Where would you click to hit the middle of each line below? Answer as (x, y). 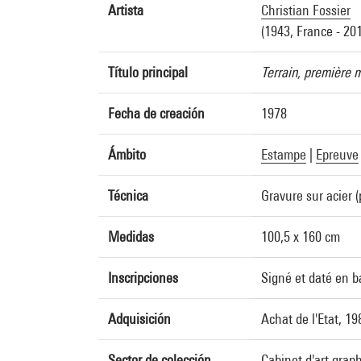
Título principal (148, 72)
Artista (126, 10)
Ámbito (127, 154)
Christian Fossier (306, 10)
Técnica (128, 195)
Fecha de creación (156, 113)
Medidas (131, 237)
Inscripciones (143, 278)
